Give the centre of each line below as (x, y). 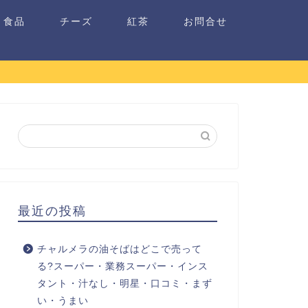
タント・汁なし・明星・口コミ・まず (124, 284)
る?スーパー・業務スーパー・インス (122, 266)
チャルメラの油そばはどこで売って (119, 249)
